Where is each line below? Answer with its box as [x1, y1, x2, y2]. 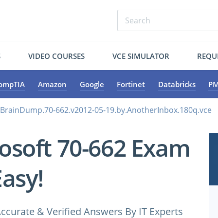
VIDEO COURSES [28, 51, 85, 61]
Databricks [158, 79, 196, 89]
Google [79, 79, 104, 89]
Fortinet [117, 79, 145, 89]
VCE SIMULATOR [112, 51, 169, 61]
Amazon [37, 79, 67, 89]
